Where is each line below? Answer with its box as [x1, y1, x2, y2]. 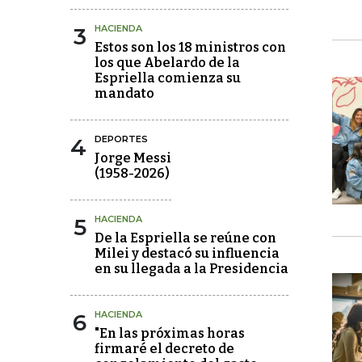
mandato [95, 85, 154, 101]
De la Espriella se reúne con [95, 229, 276, 246]
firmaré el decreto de [95, 340, 234, 356]
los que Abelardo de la [95, 54, 240, 70]
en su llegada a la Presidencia [95, 260, 288, 276]
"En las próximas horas [95, 325, 245, 341]
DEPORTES [95, 133, 148, 145]
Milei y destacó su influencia [95, 245, 280, 261]
